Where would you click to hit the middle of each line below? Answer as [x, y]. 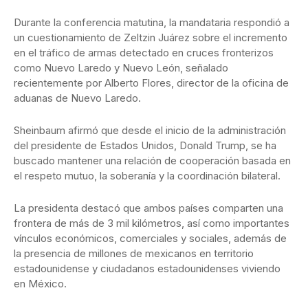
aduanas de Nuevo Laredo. [77, 98]
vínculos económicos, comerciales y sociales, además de [150, 239]
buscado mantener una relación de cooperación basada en [152, 161]
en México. [40, 284]
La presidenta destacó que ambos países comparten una [148, 208]
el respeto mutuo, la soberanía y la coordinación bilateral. [147, 176]
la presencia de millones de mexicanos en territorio [134, 254]
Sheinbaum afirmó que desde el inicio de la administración [150, 131]
